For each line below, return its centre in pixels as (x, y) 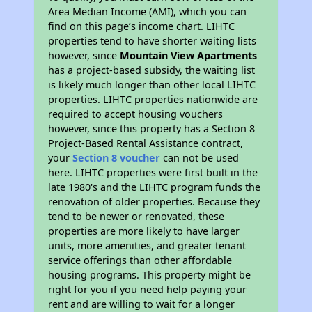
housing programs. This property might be (150, 275)
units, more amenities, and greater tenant (147, 246)
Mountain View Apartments (189, 56)
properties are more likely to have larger (144, 231)
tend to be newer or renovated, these (136, 217)
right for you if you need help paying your (148, 290)
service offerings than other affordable (140, 260)
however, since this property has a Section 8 (152, 129)
